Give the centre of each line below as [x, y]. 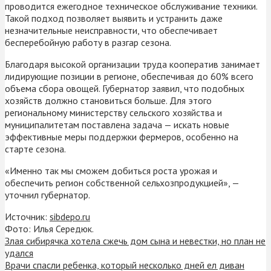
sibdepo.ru [70, 216]
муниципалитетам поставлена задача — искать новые [117, 124]
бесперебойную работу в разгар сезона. [88, 42]
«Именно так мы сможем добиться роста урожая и [111, 170]
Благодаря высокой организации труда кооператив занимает [132, 64]
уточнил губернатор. [47, 194]
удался [19, 253]
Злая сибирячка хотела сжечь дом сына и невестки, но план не [135, 240]
